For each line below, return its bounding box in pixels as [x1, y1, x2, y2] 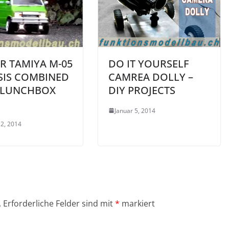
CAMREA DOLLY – [108, 70, 193, 84]
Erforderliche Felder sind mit [3, 197, 115, 209]
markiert [120, 197, 155, 209]
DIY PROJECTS [108, 83, 175, 97]
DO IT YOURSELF [108, 56, 189, 71]
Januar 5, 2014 [114, 106, 155, 115]
